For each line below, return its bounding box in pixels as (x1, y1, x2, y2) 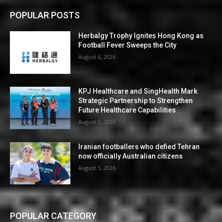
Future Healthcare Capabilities (78, 106, 176, 114)
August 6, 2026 (78, 53, 116, 61)
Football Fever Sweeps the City (78, 41, 177, 50)
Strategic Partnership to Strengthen (78, 97, 193, 105)
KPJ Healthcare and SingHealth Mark (78, 87, 198, 96)
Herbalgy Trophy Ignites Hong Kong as (78, 32, 204, 40)
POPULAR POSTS (10, 10, 80, 21)
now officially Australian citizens (78, 152, 183, 160)
